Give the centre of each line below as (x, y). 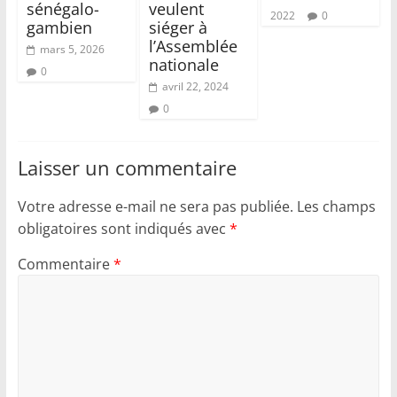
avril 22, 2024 (195, 87)
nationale (183, 65)
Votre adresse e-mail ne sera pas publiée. (155, 207)
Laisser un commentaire (127, 168)
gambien (59, 28)
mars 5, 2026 (72, 50)
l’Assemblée (193, 47)
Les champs (336, 207)
